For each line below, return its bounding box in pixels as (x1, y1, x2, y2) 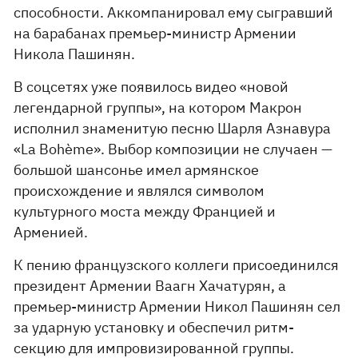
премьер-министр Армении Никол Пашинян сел (14, 297, 341, 316)
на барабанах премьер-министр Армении (14, 24, 297, 42)
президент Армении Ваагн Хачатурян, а (14, 276, 287, 295)
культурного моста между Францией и (14, 202, 276, 221)
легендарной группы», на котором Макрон (14, 98, 303, 117)
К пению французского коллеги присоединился (14, 256, 340, 274)
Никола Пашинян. (14, 45, 136, 63)
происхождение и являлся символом (14, 181, 265, 200)
